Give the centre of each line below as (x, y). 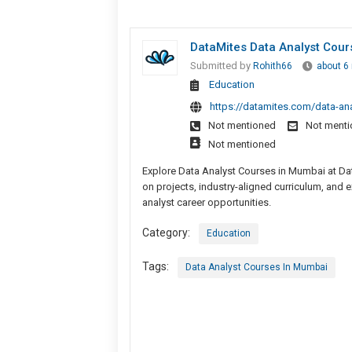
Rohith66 (272, 66)
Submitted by (221, 65)
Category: (166, 232)
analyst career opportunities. (206, 202)
